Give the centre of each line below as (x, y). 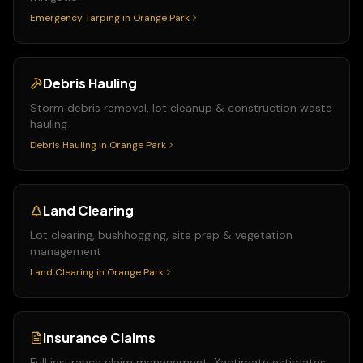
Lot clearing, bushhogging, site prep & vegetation (161, 235)
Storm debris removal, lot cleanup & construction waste (181, 108)
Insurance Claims (99, 337)
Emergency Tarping (75, 18)
